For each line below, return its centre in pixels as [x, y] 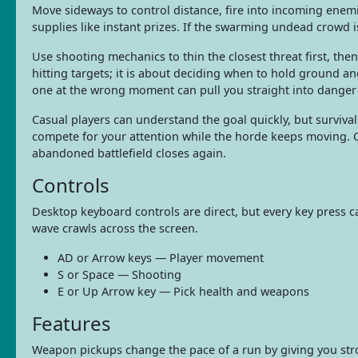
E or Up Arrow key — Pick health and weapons [183, 291]
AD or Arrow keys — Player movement [161, 257]
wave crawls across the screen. [115, 228]
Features [72, 323]
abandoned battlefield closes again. [129, 153]
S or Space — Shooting [119, 274]
